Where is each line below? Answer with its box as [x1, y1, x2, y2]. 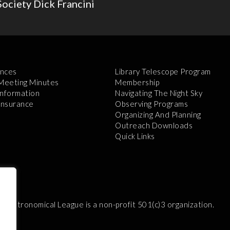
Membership [115, 77, 159, 87]
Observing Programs [115, 99, 188, 108]
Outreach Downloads [115, 120, 193, 130]
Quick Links [115, 131, 155, 141]
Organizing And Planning [115, 109, 201, 119]
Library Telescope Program [115, 66, 211, 76]
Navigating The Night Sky [115, 88, 202, 98]
